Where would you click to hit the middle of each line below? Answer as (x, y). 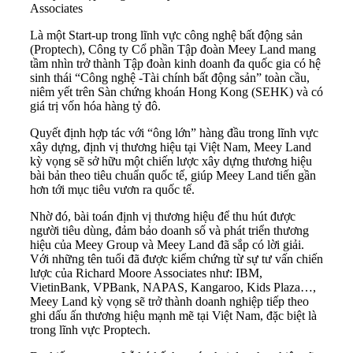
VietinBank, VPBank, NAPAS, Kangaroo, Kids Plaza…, (173, 287)
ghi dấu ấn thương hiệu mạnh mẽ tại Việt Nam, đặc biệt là (173, 315)
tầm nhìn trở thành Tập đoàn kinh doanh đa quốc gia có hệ (175, 63)
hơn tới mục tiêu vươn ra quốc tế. (112, 189)
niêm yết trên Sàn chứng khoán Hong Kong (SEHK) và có (176, 91)
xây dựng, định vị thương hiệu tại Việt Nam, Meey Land (171, 147)
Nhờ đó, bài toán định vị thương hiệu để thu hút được (163, 216)
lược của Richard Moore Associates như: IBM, (146, 273)
